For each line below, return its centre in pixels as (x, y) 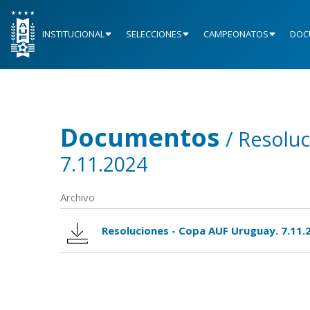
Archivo (77, 198)
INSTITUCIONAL (73, 34)
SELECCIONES (154, 34)
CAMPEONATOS (236, 34)
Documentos (143, 138)
